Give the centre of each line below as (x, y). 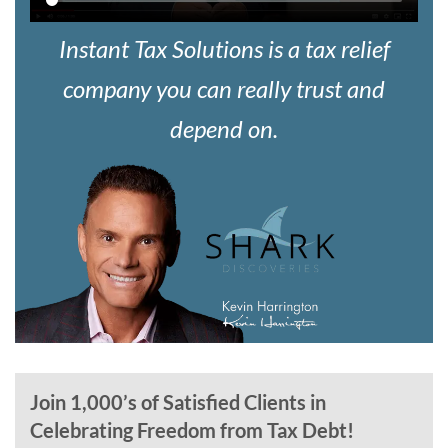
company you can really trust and (224, 89)
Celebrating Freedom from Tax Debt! (192, 430)
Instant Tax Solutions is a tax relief (224, 49)
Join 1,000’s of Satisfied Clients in (178, 402)
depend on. (224, 129)
